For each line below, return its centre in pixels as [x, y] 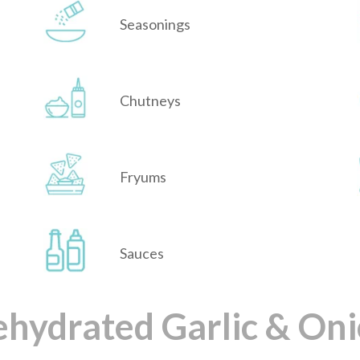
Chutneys [150, 101]
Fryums [143, 177]
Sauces [142, 254]
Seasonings [155, 25]
